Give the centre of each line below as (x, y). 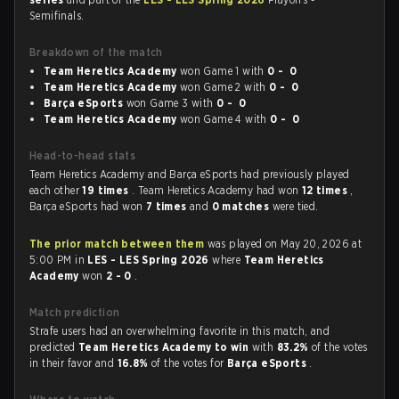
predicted (54, 347)
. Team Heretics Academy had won (217, 190)
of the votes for (189, 363)
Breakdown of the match (96, 52)
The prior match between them (117, 244)
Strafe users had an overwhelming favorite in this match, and (179, 331)
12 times (326, 190)
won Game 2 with (223, 87)
